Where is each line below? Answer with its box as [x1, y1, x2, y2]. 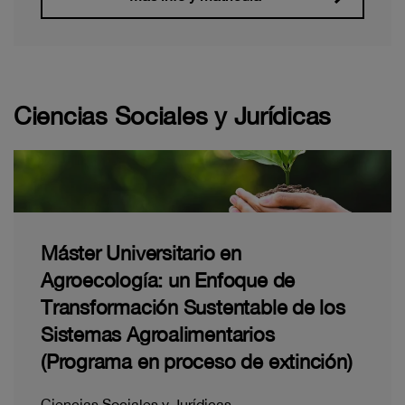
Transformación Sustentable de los [41, 296, 345, 320]
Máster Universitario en [41, 241, 241, 266]
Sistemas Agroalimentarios [41, 323, 275, 347]
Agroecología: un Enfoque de [41, 268, 296, 293]
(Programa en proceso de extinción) [41, 350, 353, 374]
